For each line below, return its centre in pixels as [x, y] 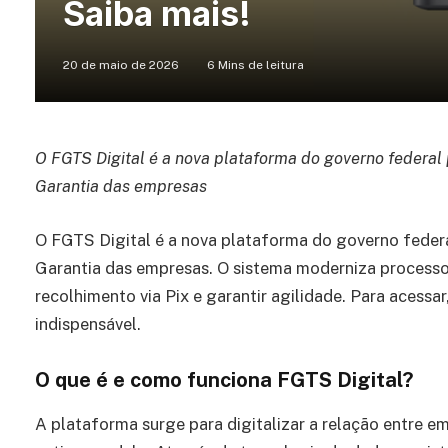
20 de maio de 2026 [121, 65]
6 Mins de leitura [255, 65]
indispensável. [88, 323]
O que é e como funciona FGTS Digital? [224, 380]
